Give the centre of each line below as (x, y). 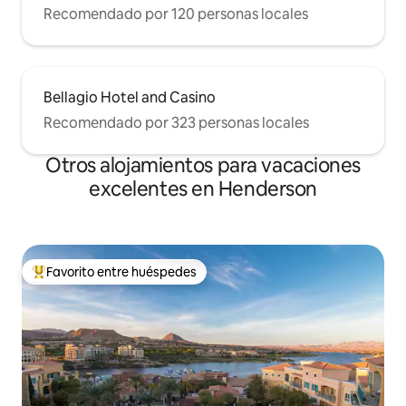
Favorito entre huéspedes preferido (135, 280)
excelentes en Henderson (203, 189)
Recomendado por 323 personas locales (176, 123)
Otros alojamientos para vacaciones (203, 166)
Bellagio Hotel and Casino (130, 98)
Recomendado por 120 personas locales (176, 14)
